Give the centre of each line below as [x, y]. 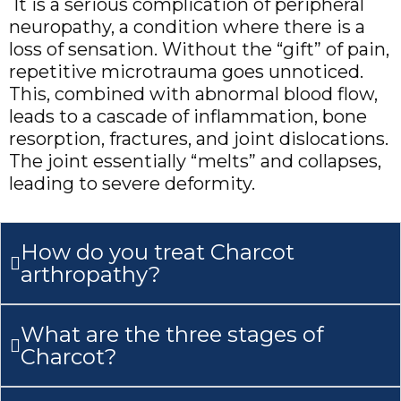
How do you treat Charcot [158, 252]
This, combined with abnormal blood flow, [193, 94]
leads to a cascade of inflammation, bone [188, 116]
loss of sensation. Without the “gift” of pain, [199, 49]
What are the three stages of [172, 334]
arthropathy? [91, 274]
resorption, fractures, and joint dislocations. [199, 138]
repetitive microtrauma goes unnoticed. [186, 71]
